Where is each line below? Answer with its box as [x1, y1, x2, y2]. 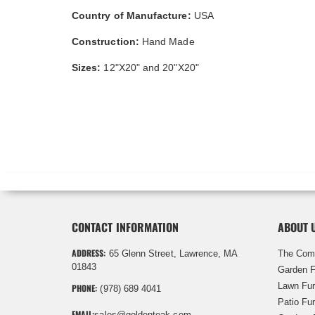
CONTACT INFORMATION [72, 218, 179, 236]
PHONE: [72, 281, 98, 294]
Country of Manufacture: [72, 9, 191, 21]
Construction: [72, 35, 139, 47]
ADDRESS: [72, 246, 106, 259]
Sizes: [72, 61, 101, 73]
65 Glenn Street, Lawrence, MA [105, 247, 238, 259]
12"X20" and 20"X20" [101, 61, 199, 73]
